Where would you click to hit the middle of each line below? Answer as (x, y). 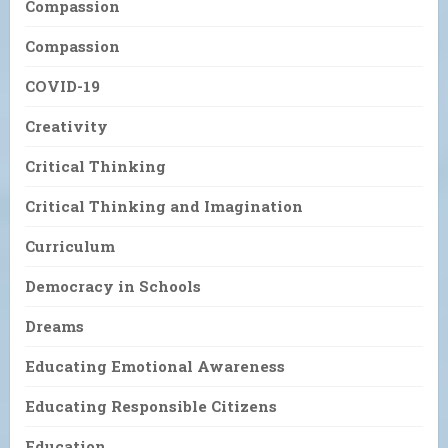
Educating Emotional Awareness (155, 365)
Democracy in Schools (113, 285)
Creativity (66, 125)
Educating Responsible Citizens (151, 405)
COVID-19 (62, 85)
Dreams (54, 325)
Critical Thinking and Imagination (164, 205)
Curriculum (70, 245)
